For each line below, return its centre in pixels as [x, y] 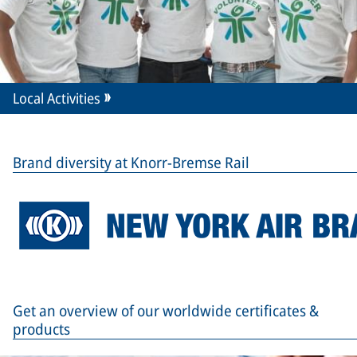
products [41, 330]
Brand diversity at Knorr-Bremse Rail [131, 163]
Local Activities [57, 98]
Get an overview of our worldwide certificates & [166, 311]
